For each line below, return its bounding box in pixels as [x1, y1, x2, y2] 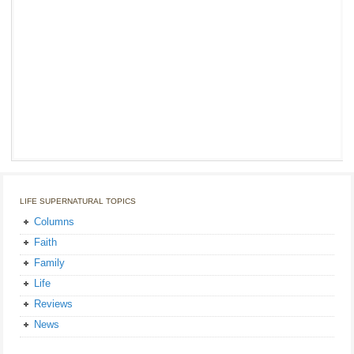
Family [34, 257, 65, 269]
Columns [34, 216, 74, 228]
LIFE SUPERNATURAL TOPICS [20, 197, 136, 206]
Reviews [34, 298, 73, 311]
